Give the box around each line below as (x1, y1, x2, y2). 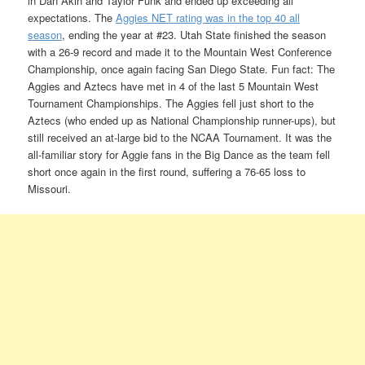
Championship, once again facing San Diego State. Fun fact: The (28, 60, 336, 77)
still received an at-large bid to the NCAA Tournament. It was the (28, 129, 332, 145)
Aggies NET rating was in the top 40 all (116, 9, 301, 25)
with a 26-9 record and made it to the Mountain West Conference (28, 43, 332, 59)
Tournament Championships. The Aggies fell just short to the (28, 95, 314, 111)
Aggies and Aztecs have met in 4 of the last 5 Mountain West (28, 77, 319, 94)
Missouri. (28, 180, 72, 196)
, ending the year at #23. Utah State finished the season (62, 26, 327, 42)
